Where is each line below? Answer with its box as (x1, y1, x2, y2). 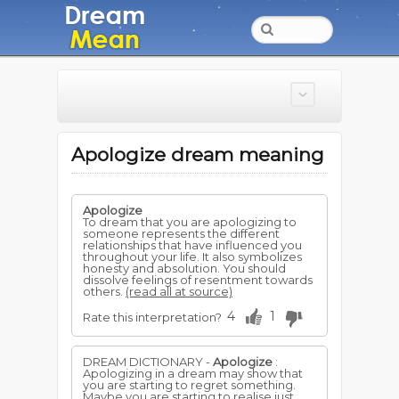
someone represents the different (83, 226, 280, 240)
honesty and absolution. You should (83, 261, 286, 275)
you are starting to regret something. (83, 378, 296, 392)
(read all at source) (126, 284, 232, 298)
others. (83, 284, 126, 298)
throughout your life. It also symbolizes (83, 249, 302, 264)
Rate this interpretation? (83, 310, 222, 324)
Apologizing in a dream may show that (83, 366, 303, 380)
